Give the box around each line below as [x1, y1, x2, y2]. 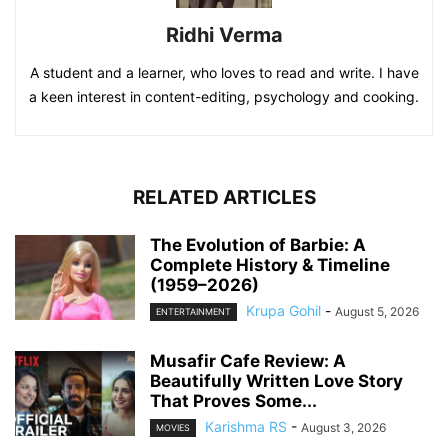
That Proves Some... [150, 391, 317, 412]
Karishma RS [205, 418, 287, 436]
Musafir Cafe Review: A [150, 351, 346, 372]
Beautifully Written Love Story [150, 371, 403, 392]
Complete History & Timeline [150, 254, 390, 275]
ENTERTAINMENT [156, 306, 231, 318]
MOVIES [156, 422, 190, 434]
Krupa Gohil [246, 301, 321, 319]
